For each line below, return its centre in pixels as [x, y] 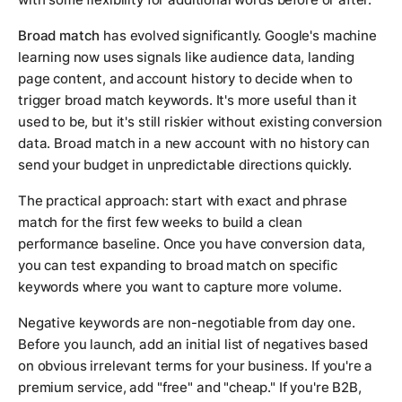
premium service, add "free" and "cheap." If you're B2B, [190, 388]
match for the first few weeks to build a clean [161, 223]
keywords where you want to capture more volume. [180, 287]
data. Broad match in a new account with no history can [194, 144]
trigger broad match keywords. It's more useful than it [188, 100]
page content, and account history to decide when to [185, 79]
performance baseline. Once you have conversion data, [192, 244]
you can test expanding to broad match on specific [178, 266]
